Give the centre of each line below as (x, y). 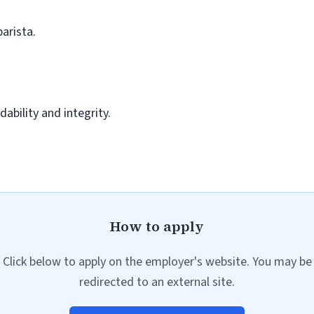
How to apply (157, 226)
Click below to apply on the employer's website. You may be (157, 262)
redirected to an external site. (157, 282)
